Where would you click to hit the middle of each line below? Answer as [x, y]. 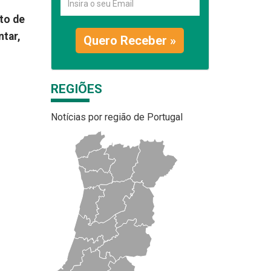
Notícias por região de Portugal [116, 117]
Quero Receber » [130, 41]
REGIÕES [76, 89]
